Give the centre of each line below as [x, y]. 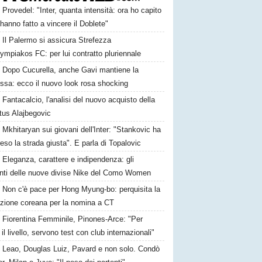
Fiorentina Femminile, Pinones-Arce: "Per [73, 219]
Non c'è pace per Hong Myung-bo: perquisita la [82, 189]
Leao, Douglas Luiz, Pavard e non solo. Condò [81, 249]
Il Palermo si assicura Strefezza [57, 40]
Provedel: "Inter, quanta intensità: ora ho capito [82, 10]
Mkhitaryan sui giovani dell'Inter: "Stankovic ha [82, 130]
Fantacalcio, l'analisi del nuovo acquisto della [79, 100]
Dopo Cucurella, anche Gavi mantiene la [71, 70]
